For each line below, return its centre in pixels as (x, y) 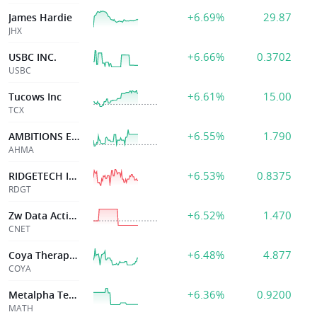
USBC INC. (33, 57)
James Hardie (40, 17)
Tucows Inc (35, 97)
